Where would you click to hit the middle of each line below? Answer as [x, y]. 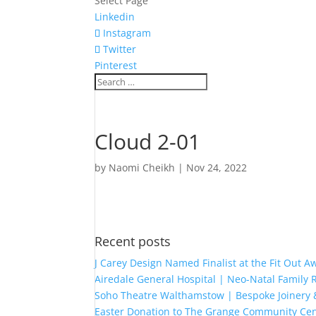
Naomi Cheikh [142, 168]
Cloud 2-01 [148, 141]
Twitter [120, 49]
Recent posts [133, 241]
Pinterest [116, 65]
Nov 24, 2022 [217, 168]
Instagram [127, 33]
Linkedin [115, 17]
